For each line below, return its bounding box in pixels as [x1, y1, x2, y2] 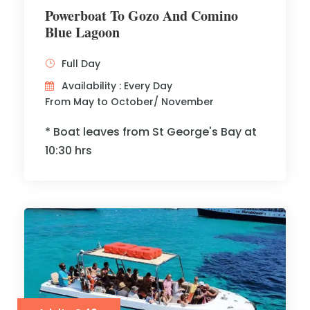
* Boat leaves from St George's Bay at [45, 124, 257, 140]
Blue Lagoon [45, 22, 120, 43]
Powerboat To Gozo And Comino [45, 6, 238, 26]
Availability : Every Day [62, 79, 172, 93]
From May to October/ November [45, 95, 214, 109]
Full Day [62, 57, 100, 71]
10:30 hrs [45, 143, 92, 159]
